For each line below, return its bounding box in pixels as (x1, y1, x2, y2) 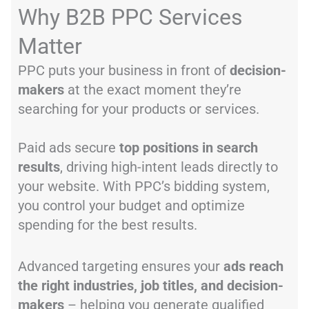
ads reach (223, 257, 283, 275)
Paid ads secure (18, 139, 116, 156)
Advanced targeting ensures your (18, 257, 223, 275)
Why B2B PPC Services (18, 3, 243, 30)
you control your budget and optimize (18, 197, 245, 214)
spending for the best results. (18, 216, 197, 233)
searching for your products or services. (18, 100, 259, 117)
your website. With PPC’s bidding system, (18, 177, 270, 195)
